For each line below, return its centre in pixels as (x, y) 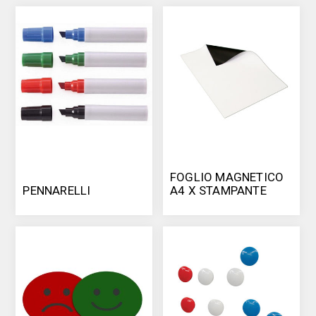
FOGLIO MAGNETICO (227, 177)
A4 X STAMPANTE (218, 191)
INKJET (190, 204)
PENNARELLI (57, 191)
